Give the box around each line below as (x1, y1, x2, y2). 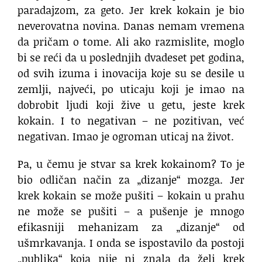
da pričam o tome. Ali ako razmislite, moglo (18, 34, 244, 50)
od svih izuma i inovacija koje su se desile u (18, 65, 244, 81)
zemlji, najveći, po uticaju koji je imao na (18, 81, 244, 97)
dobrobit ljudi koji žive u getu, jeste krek (18, 97, 244, 113)
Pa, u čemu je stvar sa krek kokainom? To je (18, 156, 244, 172)
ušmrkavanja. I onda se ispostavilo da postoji (18, 235, 244, 251)
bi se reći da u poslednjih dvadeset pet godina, (18, 50, 244, 65)
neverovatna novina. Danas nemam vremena (18, 18, 244, 34)
